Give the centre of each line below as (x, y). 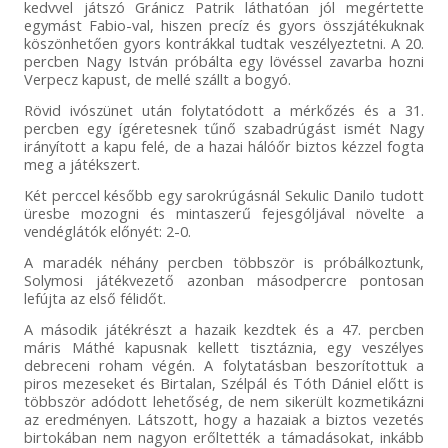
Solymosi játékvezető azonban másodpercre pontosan (224, 279)
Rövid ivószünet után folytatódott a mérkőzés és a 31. (224, 109)
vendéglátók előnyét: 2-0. (107, 230)
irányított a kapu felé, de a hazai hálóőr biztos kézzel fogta (224, 145)
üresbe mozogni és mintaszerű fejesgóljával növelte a (224, 212)
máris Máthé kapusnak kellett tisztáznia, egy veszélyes (224, 346)
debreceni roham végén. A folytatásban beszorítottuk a (224, 364)
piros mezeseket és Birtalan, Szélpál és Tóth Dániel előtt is (224, 382)
